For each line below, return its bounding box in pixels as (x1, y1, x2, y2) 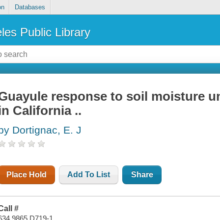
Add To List (67, 170, 110, 179)
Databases (14, 3, 45, 11)
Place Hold (6, 170, 47, 179)
